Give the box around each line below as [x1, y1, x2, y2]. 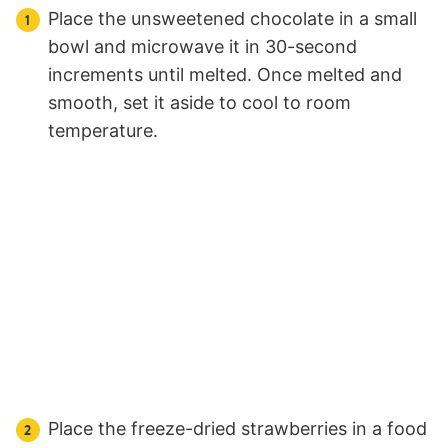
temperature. [48, 120, 158, 142]
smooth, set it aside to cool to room [48, 92, 351, 114]
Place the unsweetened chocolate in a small [48, 8, 417, 30]
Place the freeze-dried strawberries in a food [48, 418, 427, 440]
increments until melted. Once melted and [48, 64, 402, 86]
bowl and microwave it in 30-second [48, 36, 357, 58]
